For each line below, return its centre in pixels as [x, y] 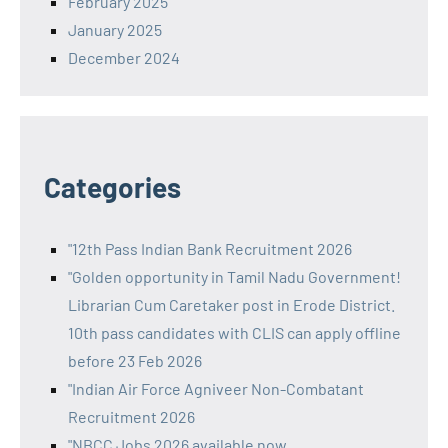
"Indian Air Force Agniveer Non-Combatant [216, 388]
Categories [112, 186]
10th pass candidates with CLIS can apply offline [234, 332]
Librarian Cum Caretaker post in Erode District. [231, 304]
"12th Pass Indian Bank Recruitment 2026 [210, 248]
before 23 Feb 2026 [135, 360]
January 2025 [115, 29]
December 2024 [124, 57]
